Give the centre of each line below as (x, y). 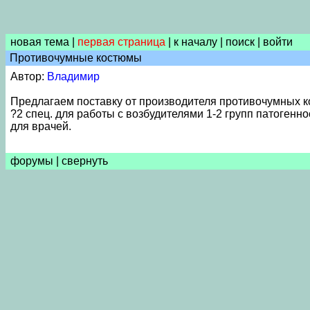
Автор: (29, 76)
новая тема (40, 42)
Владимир (73, 76)
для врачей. (41, 126)
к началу (195, 42)
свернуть (85, 161)
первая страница (121, 42)
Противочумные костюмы (74, 58)
